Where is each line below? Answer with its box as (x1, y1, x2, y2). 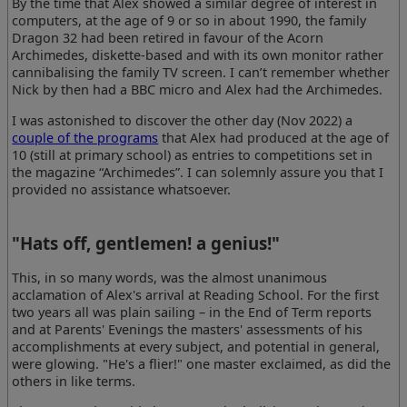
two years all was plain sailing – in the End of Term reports (12, 303, 372, 321)
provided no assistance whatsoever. (12, 180, 232, 198)
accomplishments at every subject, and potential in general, (12, 337, 381, 355)
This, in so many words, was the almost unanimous (12, 268, 328, 286)
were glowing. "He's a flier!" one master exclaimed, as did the (12, 354, 392, 372)
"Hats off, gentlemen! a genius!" (12, 232, 281, 255)
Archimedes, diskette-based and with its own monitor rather (12, 46, 384, 65)
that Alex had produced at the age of (158, 128, 390, 146)
